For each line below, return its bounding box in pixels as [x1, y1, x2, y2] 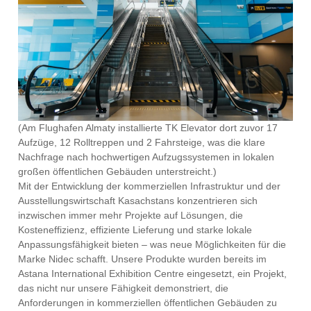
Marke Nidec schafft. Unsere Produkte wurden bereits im [18, 253, 267, 265]
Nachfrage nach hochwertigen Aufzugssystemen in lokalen [18, 151, 275, 163]
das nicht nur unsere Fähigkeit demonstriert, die [18, 283, 229, 294]
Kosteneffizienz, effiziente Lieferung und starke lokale [18, 224, 253, 236]
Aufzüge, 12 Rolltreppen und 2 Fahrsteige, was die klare [18, 137, 266, 149]
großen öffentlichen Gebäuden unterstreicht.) [18, 166, 223, 178]
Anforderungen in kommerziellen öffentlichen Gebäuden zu [18, 297, 278, 309]
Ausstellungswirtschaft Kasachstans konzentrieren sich [18, 195, 258, 207]
